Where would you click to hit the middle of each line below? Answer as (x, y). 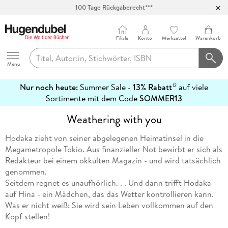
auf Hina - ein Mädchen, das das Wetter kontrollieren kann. (109, 194)
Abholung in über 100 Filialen (114, 18)
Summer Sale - (105, 87)
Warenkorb (208, 38)
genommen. (26, 172)
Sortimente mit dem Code (93, 98)
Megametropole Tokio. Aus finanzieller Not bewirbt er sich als (113, 149)
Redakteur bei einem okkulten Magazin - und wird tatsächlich (113, 161)
